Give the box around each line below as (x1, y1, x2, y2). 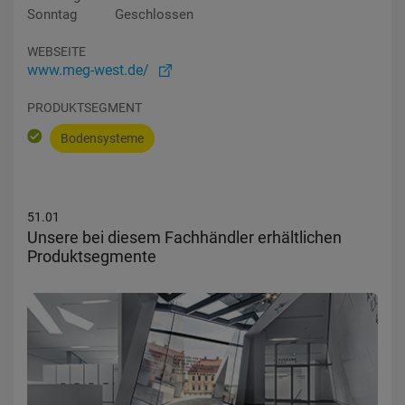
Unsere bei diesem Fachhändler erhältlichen (27, 228, 342, 247)
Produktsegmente (27, 247, 156, 266)
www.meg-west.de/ (27, 61, 149, 79)
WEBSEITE (27, 44, 86, 59)
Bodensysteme (61, 131, 144, 146)
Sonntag (27, 6, 77, 23)
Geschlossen (115, 6, 193, 23)
